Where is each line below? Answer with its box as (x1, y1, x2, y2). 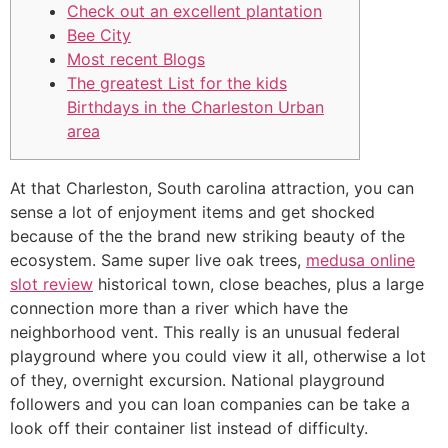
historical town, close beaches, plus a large (93, 274, 424, 294)
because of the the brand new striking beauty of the (10, 226, 405, 246)
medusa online (306, 250, 415, 270)
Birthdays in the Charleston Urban (67, 97, 324, 118)
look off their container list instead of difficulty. (10, 418, 368, 438)
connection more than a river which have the (10, 298, 348, 318)
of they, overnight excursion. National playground (10, 370, 385, 390)
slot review (10, 274, 93, 294)
